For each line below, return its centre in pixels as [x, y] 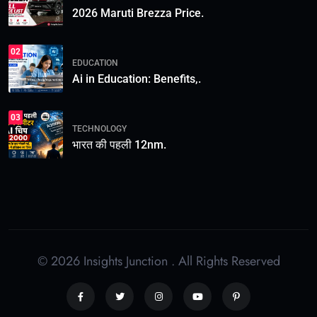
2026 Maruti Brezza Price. [138, 13]
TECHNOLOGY [99, 128]
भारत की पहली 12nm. [119, 144]
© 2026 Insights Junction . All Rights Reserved [158, 261]
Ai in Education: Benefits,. [137, 79]
